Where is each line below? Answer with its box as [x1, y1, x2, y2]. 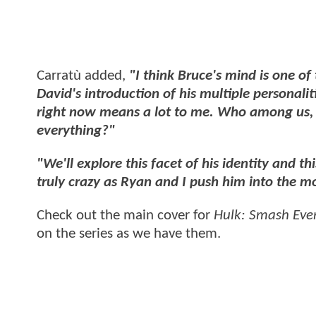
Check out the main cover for [37, 208, 214, 224]
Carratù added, [37, 68, 129, 83]
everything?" [37, 123, 115, 138]
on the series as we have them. [37, 226, 224, 242]
